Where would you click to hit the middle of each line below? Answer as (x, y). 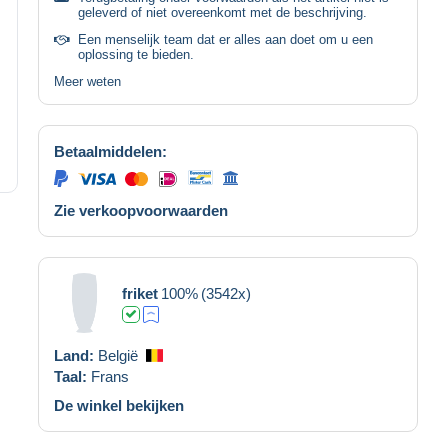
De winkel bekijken (119, 405)
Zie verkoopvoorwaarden (141, 210)
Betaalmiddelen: (110, 151)
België (118, 355)
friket (140, 293)
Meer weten (87, 81)
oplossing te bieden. (136, 54)
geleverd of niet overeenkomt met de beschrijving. (222, 12)
